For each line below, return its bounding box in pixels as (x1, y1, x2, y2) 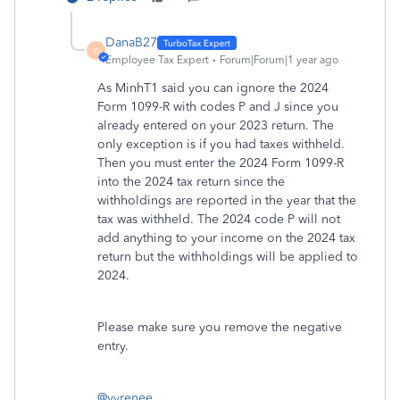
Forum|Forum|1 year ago (220, 54, 338, 66)
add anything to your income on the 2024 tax (97, 230, 355, 246)
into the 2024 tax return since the (97, 174, 285, 189)
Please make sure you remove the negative (97, 320, 342, 335)
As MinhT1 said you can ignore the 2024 (97, 80, 329, 96)
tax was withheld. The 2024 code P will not (97, 212, 340, 227)
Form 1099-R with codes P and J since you (97, 99, 338, 114)
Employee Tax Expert (105, 54, 209, 66)
